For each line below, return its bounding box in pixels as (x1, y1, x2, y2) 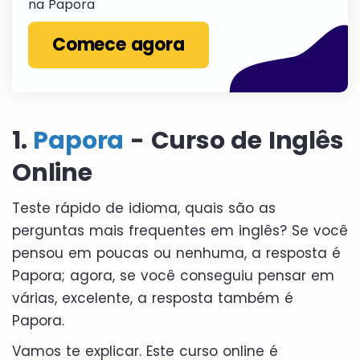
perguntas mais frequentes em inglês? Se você (12, 220, 348, 240)
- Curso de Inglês (124, 123, 344, 157)
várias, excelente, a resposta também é (12, 288, 293, 308)
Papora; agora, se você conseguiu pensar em (12, 265, 334, 285)
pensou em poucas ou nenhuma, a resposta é (12, 243, 341, 263)
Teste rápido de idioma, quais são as (12, 198, 276, 218)
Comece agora (52, 31, 185, 57)
